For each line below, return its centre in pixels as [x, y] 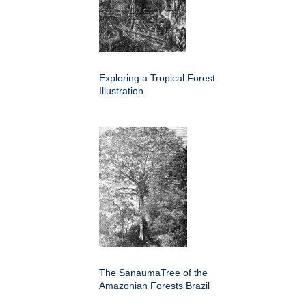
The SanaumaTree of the [153, 272]
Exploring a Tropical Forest [157, 78]
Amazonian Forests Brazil [154, 285]
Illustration [121, 91]
